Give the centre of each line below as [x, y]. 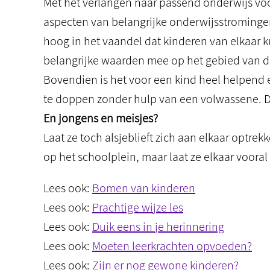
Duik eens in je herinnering [158, 227]
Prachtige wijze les [138, 207]
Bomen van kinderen [144, 188]
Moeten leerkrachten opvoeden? [172, 246]
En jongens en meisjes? [101, 118]
